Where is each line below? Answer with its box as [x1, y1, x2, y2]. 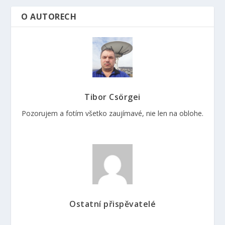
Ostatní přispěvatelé [69, 198, 156, 209]
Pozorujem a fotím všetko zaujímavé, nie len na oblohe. [22, 108, 203, 118]
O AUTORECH [21, 11, 77, 22]
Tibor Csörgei [84, 91, 141, 102]
